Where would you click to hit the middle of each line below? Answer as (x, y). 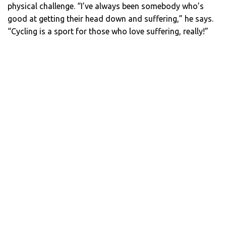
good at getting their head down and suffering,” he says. (110, 18)
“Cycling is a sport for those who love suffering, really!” (108, 31)
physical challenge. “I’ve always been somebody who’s (106, 6)
